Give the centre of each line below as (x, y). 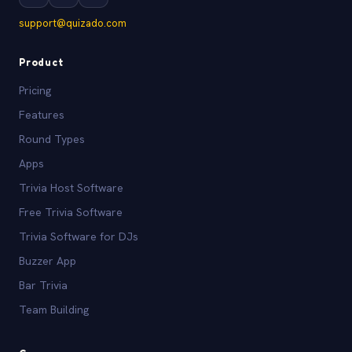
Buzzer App (48, 260)
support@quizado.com (73, 23)
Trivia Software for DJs (79, 236)
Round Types (52, 139)
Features (42, 114)
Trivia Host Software (71, 187)
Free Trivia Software (71, 212)
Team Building (54, 309)
